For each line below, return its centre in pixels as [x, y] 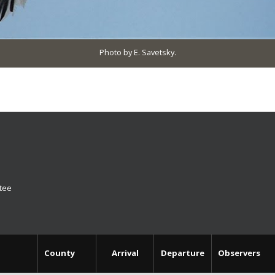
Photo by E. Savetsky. [137, 52]
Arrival [125, 253]
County [60, 253]
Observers [239, 253]
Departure [183, 253]
